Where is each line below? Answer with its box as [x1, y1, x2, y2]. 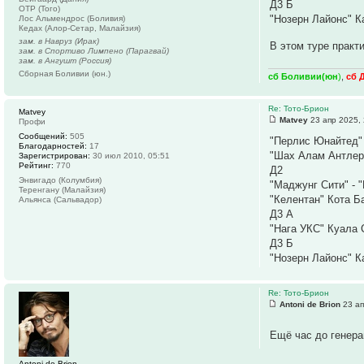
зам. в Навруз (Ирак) [19, 36, 99, 45]
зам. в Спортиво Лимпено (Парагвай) [19, 45, 169, 55]
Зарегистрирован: [19, 151, 90, 161]
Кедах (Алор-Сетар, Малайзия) [19, 23, 141, 32]
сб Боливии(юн [268, 71, 339, 82]
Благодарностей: [19, 141, 87, 151]
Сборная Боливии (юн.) [19, 68, 110, 78]
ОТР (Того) [19, 3, 60, 13]
